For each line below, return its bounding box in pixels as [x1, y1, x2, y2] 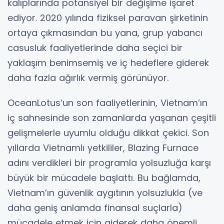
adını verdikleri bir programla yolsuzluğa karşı [7, 156, 211, 169]
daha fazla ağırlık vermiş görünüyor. [7, 71, 168, 84]
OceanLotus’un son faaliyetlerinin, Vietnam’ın [7, 96, 207, 109]
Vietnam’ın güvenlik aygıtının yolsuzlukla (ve [7, 186, 202, 199]
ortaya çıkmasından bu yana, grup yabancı [7, 26, 202, 39]
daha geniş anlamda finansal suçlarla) [7, 201, 182, 214]
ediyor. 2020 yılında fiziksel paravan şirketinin [7, 11, 208, 24]
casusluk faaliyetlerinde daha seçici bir [7, 41, 182, 54]
